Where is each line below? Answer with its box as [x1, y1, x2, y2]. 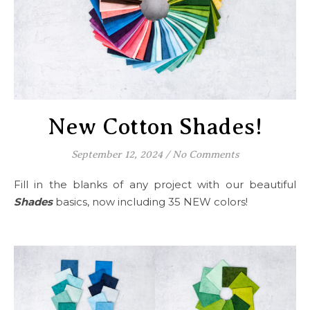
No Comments [172, 148, 239, 160]
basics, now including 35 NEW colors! [55, 194, 248, 208]
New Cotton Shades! [48, 113, 262, 139]
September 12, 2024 [71, 148, 163, 160]
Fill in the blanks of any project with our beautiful [21, 177, 296, 191]
